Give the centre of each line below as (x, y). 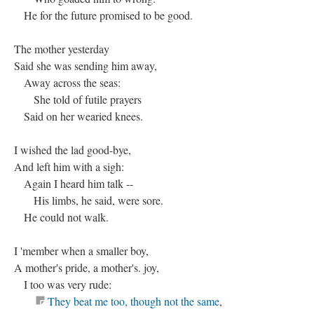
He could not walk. (61, 217)
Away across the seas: (67, 82)
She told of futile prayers (78, 99)
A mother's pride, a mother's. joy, (87, 267)
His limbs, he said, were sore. (89, 200)
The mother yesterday (62, 49)
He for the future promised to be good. (103, 15)
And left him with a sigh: (69, 166)
